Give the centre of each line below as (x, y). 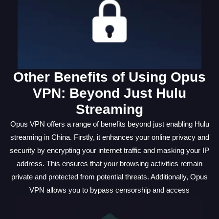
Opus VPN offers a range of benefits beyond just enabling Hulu (109, 124)
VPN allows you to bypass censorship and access (109, 190)
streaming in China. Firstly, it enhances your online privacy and (109, 137)
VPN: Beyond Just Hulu (109, 93)
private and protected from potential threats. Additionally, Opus (109, 177)
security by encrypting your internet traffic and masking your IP (109, 151)
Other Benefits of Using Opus (109, 77)
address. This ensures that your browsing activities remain (109, 164)
